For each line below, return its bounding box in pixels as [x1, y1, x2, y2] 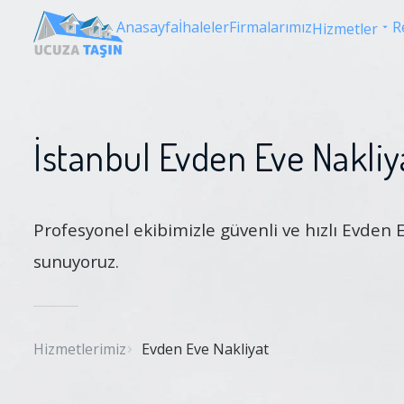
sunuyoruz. [33, 250, 119, 272]
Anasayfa [116, 17, 179, 37]
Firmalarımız [229, 17, 313, 37]
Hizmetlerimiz [33, 339, 126, 359]
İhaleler [179, 17, 230, 37]
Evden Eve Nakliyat [142, 339, 269, 359]
